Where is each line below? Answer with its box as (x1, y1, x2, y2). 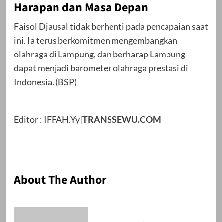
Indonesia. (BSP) (13, 76, 77, 88)
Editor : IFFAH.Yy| (13, 114, 82, 125)
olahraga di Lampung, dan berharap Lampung (13, 49, 185, 60)
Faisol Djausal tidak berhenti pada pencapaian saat (13, 21, 208, 32)
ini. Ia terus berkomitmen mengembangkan (13, 35, 177, 46)
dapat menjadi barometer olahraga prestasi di (13, 62, 188, 74)
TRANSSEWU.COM (82, 114, 161, 125)
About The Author (13, 171, 107, 189)
